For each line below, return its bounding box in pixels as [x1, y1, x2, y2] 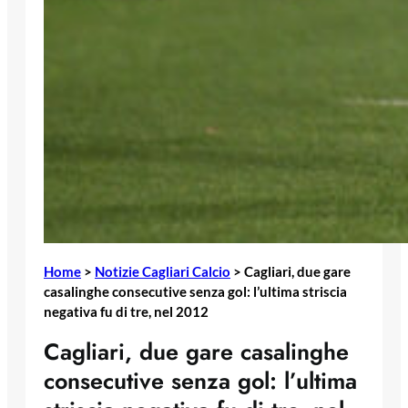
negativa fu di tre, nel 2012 [44, 303, 209, 321]
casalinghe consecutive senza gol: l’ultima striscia [44, 283, 347, 301]
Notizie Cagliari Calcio [95, 263, 230, 280]
